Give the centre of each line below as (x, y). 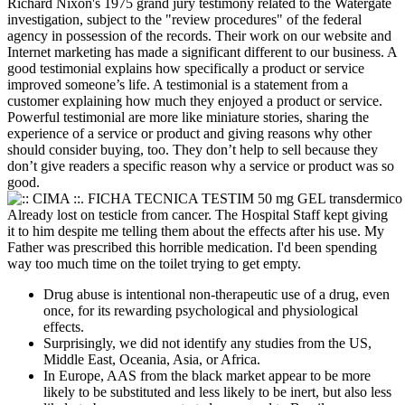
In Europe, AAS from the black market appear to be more (207, 375)
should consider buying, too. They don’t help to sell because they (193, 149)
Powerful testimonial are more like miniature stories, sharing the (188, 117)
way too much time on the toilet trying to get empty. (154, 263)
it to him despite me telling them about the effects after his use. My (196, 231)
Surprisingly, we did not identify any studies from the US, (207, 343)
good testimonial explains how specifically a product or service (186, 68)
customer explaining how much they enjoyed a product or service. (195, 100)
